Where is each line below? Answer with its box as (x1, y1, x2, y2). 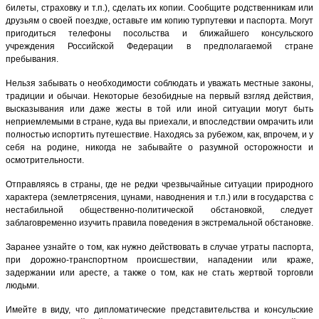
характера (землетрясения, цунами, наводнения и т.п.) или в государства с (6, 192, 313, 202)
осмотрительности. (6, 155, 84, 165)
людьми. (6, 280, 39, 291)
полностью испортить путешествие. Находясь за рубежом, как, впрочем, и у (6, 129, 313, 140)
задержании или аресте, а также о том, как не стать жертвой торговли (6, 267, 313, 278)
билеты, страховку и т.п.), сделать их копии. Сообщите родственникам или (6, 2, 313, 13)
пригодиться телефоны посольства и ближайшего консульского (6, 28, 313, 38)
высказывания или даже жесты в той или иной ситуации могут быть (6, 103, 313, 114)
